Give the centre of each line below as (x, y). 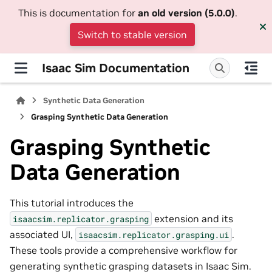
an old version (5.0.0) (186, 13)
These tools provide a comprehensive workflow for (124, 250)
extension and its (192, 218)
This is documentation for (78, 13)
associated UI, (42, 234)
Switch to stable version (132, 35)
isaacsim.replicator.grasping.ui (154, 234)
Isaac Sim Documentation (116, 68)
